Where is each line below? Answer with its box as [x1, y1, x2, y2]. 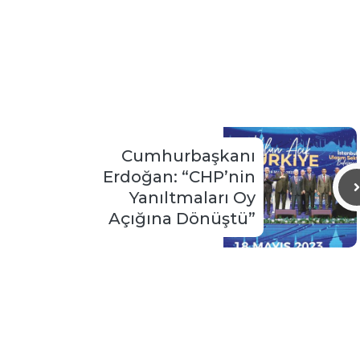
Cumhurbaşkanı [121, 146, 256, 166]
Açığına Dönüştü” [108, 209, 256, 229]
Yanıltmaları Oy [129, 188, 256, 208]
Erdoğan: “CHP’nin [103, 167, 256, 187]
